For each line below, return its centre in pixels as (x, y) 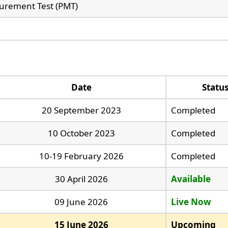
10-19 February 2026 (81, 156)
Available (191, 179)
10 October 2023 (81, 133)
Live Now (191, 202)
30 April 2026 (81, 179)
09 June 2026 (81, 202)
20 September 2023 (81, 110)
